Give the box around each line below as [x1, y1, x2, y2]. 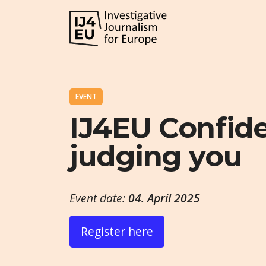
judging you [69, 139, 242, 174]
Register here [81, 223, 154, 240]
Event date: [69, 189, 128, 206]
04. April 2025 [128, 189, 200, 206]
